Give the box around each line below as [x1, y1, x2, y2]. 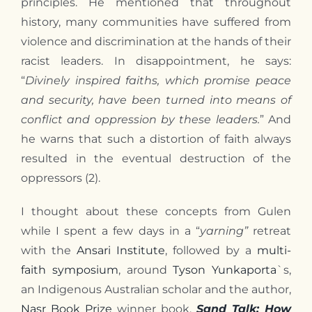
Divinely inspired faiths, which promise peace [24, 73, 292, 87]
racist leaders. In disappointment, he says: [20, 54, 292, 68]
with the [20, 243, 77, 257]
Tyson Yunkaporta [173, 263, 277, 276]
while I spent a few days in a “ [20, 224, 200, 237]
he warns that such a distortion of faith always [20, 132, 292, 146]
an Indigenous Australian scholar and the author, [20, 282, 292, 296]
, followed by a [165, 243, 258, 257]
